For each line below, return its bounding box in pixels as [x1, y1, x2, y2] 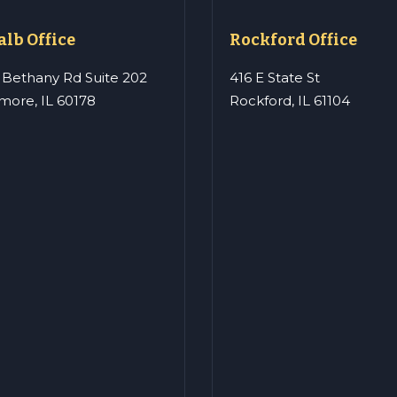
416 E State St [230, 69, 320, 87]
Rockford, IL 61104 [230, 92, 350, 110]
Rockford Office [230, 30, 357, 51]
